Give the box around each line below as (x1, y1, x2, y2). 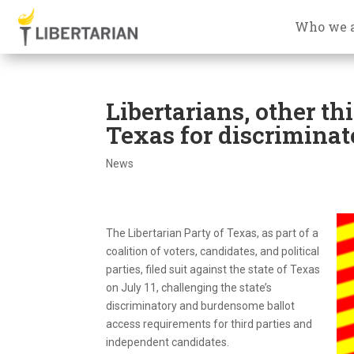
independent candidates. (106, 335, 230, 348)
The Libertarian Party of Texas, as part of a (106, 226, 319, 239)
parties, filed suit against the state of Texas (106, 262, 321, 276)
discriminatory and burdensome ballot (106, 299, 296, 312)
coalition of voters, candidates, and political (106, 244, 320, 258)
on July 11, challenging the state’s (106, 281, 273, 294)
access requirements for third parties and (106, 317, 313, 330)
